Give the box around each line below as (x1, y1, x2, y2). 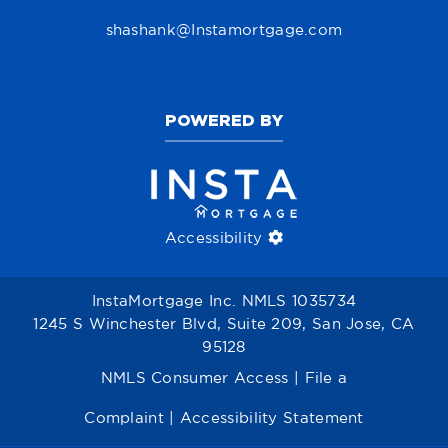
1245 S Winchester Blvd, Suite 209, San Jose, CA (33, 318, 415, 332)
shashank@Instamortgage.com (105, 24, 343, 38)
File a (304, 372, 348, 386)
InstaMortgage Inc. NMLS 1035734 (91, 295, 357, 309)
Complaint (84, 412, 164, 426)
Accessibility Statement (179, 412, 364, 426)
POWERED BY (165, 110, 283, 129)
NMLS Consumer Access (100, 372, 289, 386)
